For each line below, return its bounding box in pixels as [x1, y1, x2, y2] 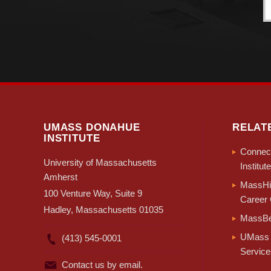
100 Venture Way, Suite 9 [44, 188, 142, 199]
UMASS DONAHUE [44, 122, 140, 133]
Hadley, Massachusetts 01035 [44, 204, 163, 215]
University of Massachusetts [44, 157, 157, 168]
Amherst [44, 172, 77, 183]
